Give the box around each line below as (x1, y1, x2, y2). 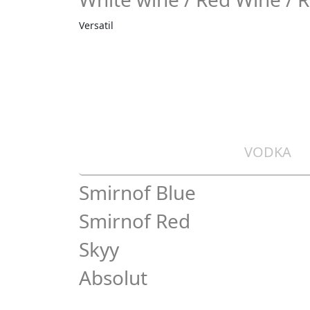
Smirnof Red (79, 208, 190, 234)
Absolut (79, 264, 147, 291)
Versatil (79, 19, 113, 32)
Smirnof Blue (79, 179, 196, 206)
